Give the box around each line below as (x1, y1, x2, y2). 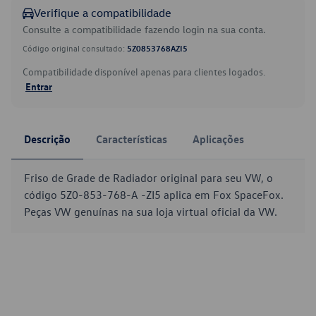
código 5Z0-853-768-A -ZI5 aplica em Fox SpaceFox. (24, 188, 284, 202)
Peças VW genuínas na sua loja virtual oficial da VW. (24, 205, 277, 219)
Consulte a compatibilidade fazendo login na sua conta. (23, 23, 266, 36)
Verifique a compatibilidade (34, 6, 171, 20)
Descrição (24, 132, 71, 146)
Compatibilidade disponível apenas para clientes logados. (23, 65, 265, 78)
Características (96, 132, 167, 146)
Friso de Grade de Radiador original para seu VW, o (24, 171, 273, 185)
